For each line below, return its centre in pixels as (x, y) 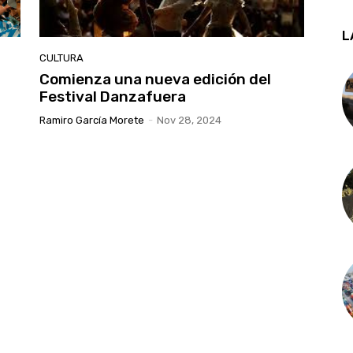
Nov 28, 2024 (189, 120)
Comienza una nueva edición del (155, 79)
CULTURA (61, 58)
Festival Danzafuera (113, 96)
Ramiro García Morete (92, 120)
